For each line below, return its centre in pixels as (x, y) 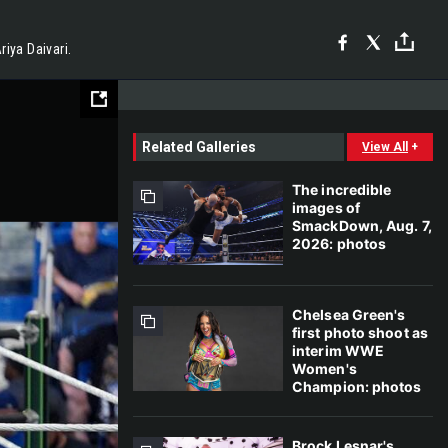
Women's (324, 369)
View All (385, 147)
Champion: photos (357, 387)
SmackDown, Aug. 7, (362, 225)
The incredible (342, 189)
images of (326, 207)
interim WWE (338, 351)
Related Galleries (199, 147)
